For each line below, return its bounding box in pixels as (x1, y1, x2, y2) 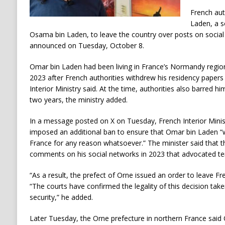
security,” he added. (29, 192, 93, 202)
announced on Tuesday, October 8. (29, 41, 144, 51)
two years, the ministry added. (29, 95, 128, 105)
